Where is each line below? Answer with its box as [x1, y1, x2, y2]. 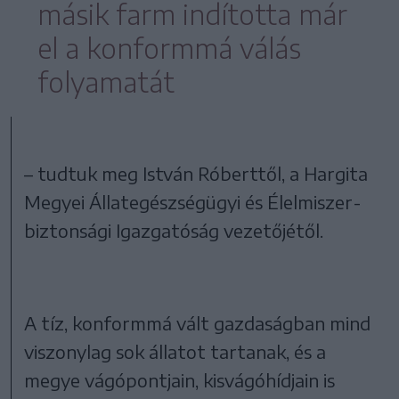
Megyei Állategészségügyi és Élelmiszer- [24, 190, 362, 213]
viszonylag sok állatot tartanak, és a [24, 339, 327, 362]
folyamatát [37, 64, 175, 99]
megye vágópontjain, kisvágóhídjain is [24, 368, 336, 391]
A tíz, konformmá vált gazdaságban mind [24, 311, 371, 334]
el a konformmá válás [37, 30, 301, 65]
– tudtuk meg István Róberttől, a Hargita [24, 161, 369, 184]
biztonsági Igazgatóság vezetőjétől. [24, 218, 324, 241]
